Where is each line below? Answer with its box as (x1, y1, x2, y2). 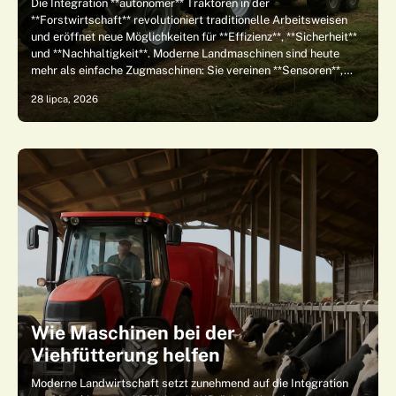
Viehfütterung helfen (31, 344, 220, 366)
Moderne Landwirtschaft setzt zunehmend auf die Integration (31, 377, 348, 390)
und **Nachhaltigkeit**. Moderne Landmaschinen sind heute (31, 47, 339, 60)
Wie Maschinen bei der (31, 322, 235, 344)
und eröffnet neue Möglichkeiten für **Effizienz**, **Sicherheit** (31, 30, 357, 43)
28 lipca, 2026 (31, 93, 98, 105)
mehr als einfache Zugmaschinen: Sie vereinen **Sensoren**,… (31, 64, 353, 77)
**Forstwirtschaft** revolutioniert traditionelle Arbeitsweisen (31, 13, 347, 27)
